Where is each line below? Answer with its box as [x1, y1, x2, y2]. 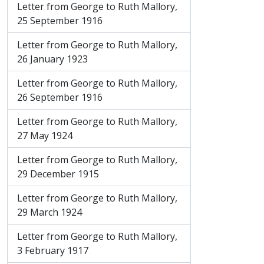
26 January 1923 [17, 52, 88, 65]
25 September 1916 [17, 14, 103, 27]
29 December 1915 [17, 167, 99, 180]
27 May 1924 [17, 129, 72, 142]
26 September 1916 [17, 91, 103, 104]
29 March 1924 [17, 206, 82, 219]
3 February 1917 [17, 244, 88, 257]
